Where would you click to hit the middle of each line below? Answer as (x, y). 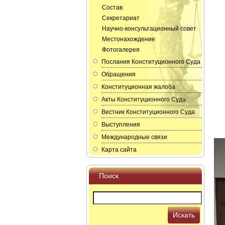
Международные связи (134, 137)
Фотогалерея (121, 49)
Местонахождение (129, 39)
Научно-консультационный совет (149, 28)
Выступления (121, 124)
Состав (112, 7)
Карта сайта (119, 149)
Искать (184, 215)
